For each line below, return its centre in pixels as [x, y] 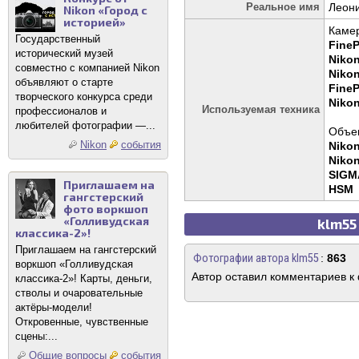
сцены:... [36, 336]
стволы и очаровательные [79, 293]
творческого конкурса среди [84, 97]
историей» [95, 22]
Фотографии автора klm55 [256, 258]
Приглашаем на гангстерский [86, 250]
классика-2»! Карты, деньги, [84, 278]
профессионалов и [61, 111]
